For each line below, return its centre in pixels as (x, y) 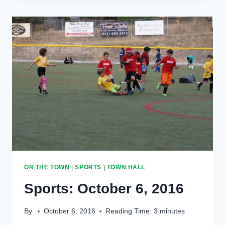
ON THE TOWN (47, 167)
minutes (173, 211)
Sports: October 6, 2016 (104, 188)
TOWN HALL (126, 167)
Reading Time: (129, 211)
